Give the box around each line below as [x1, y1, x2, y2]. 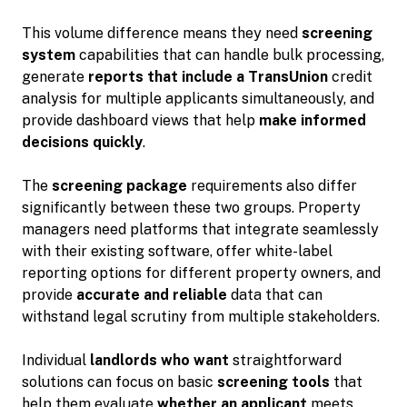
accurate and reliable [76, 285, 227, 303]
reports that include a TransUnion [88, 67, 328, 85]
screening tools [217, 372, 330, 391]
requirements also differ [187, 176, 357, 194]
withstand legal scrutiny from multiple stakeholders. [22, 307, 383, 325]
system [22, 45, 75, 64]
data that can [227, 285, 323, 303]
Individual [22, 351, 90, 369]
